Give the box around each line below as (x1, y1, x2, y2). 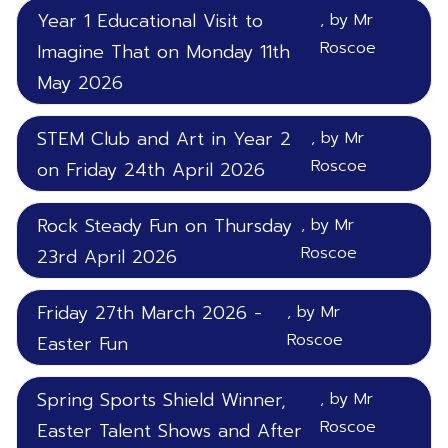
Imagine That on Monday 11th (37, 38, 290, 66)
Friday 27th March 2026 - (37, 299, 262, 327)
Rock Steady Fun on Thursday (37, 212, 292, 240)
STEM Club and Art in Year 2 (37, 125, 291, 153)
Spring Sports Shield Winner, (37, 386, 286, 414)
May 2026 (37, 69, 123, 97)
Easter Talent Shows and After (37, 417, 302, 445)
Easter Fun (37, 330, 128, 358)
